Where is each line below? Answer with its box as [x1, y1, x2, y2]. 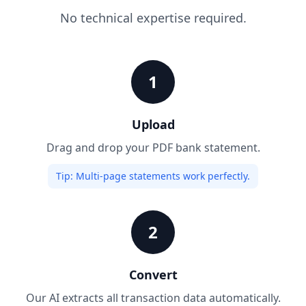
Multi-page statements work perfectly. [73, 169, 250, 182]
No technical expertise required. [59, 9, 247, 26]
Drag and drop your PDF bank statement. [46, 139, 260, 155]
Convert [128, 266, 178, 283]
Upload [131, 115, 175, 133]
